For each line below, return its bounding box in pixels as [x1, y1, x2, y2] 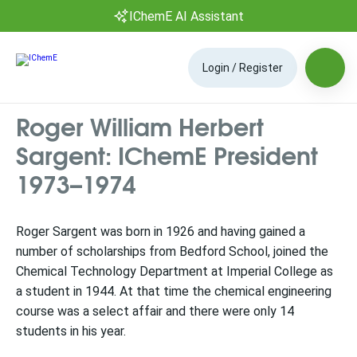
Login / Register [202, 61, 283, 74]
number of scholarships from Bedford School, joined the [16, 244, 328, 259]
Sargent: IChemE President [16, 135, 318, 173]
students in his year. [16, 324, 126, 339]
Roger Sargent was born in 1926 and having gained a [16, 224, 305, 239]
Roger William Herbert [16, 107, 264, 144]
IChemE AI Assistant [129, 8, 244, 24]
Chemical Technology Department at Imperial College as [16, 264, 333, 279]
